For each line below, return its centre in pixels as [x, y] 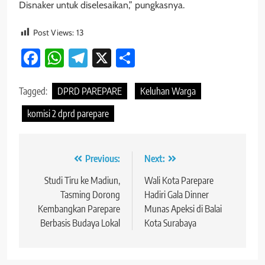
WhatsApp [106, 58]
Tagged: [34, 91]
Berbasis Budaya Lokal [80, 223]
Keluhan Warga [168, 91]
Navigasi [56, 162]
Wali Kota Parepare [179, 181]
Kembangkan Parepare [79, 209]
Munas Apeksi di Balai [183, 209]
